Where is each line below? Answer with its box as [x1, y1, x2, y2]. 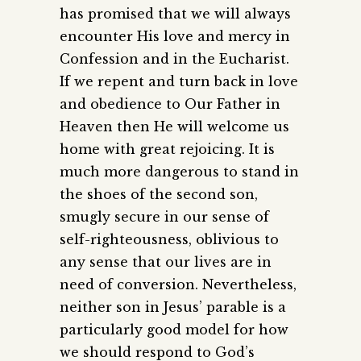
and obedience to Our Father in [60, 96, 280, 113]
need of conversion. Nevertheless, [60, 276, 297, 293]
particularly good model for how [60, 322, 288, 338]
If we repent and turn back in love [60, 73, 298, 90]
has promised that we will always [60, 6, 291, 23]
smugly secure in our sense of [60, 209, 269, 226]
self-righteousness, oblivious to [60, 231, 279, 248]
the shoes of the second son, [60, 186, 258, 203]
